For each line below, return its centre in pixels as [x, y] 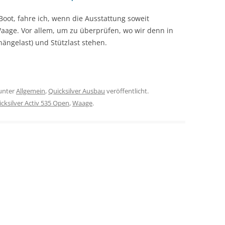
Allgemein [31, 91]
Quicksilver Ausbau [77, 91]
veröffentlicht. [127, 91]
